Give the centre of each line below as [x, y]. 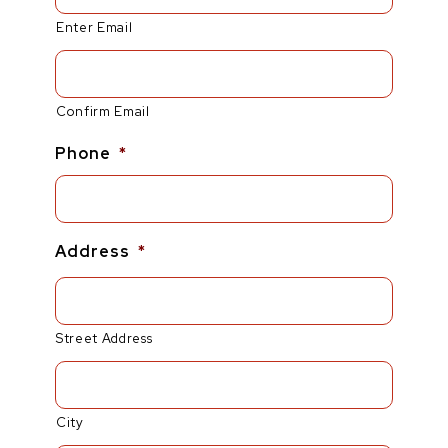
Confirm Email [103, 111]
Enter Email [94, 27]
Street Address [104, 338]
